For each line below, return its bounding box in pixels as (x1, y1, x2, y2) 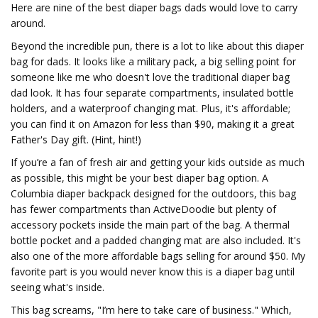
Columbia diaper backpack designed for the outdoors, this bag (11, 187, 296, 200)
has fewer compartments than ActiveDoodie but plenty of (11, 202, 276, 216)
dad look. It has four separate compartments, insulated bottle (11, 86, 294, 99)
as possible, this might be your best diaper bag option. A (11, 171, 268, 185)
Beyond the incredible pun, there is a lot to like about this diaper (11, 39, 304, 53)
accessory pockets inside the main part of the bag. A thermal (11, 218, 290, 231)
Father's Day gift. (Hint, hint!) (11, 133, 141, 146)
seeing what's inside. (11, 280, 104, 294)
